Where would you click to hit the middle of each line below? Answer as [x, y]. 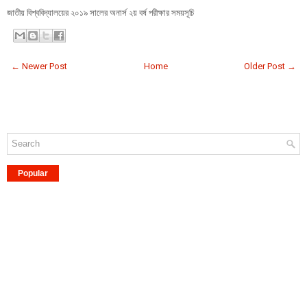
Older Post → [270, 66]
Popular [33, 173]
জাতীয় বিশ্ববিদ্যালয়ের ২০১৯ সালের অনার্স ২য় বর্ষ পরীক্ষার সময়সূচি [100, 13]
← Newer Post [39, 66]
